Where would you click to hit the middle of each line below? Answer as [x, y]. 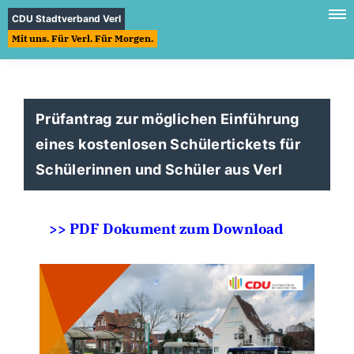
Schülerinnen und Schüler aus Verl [159, 169]
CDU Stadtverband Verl [66, 19]
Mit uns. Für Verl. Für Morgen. [83, 38]
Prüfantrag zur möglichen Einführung [168, 119]
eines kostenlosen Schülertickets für [168, 144]
